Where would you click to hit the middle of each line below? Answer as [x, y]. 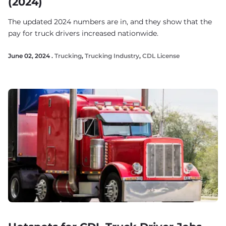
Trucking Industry [112, 56]
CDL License [161, 56]
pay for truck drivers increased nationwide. [83, 33]
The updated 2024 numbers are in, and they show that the [110, 22]
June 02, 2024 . [31, 56]
